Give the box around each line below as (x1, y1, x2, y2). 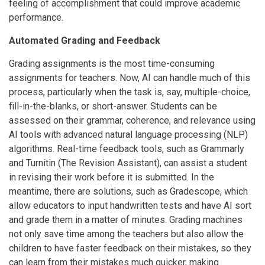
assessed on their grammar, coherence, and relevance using (9, 114, 256, 126)
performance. (9, 11, 63, 23)
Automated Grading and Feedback (9, 34, 160, 46)
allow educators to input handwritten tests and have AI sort (9, 199, 251, 211)
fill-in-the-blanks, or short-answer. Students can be (9, 100, 217, 112)
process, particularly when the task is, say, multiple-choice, (9, 86, 250, 98)
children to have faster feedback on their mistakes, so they (9, 242, 251, 254)
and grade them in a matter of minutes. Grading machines (9, 214, 243, 225)
